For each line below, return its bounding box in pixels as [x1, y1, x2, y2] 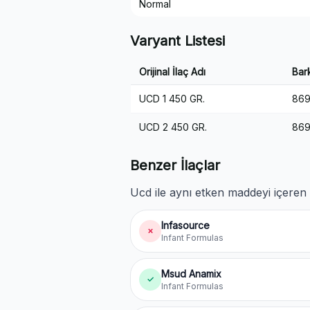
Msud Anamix [161, 268, 221, 280]
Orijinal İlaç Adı [139, 66, 206, 77]
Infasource [161, 219, 210, 231]
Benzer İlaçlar [130, 157, 220, 174]
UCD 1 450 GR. [139, 93, 205, 104]
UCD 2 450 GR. [139, 121, 207, 133]
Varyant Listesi [130, 33, 225, 49]
